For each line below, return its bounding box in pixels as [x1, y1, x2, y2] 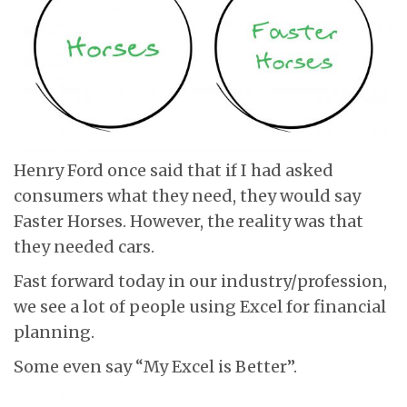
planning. [14, 321, 94, 342]
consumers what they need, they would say [14, 184, 361, 206]
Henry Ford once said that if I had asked [14, 159, 333, 181]
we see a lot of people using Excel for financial [14, 295, 386, 317]
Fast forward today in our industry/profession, [14, 270, 387, 292]
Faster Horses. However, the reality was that [14, 210, 363, 232]
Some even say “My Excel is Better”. [14, 355, 297, 377]
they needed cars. [14, 235, 154, 257]
